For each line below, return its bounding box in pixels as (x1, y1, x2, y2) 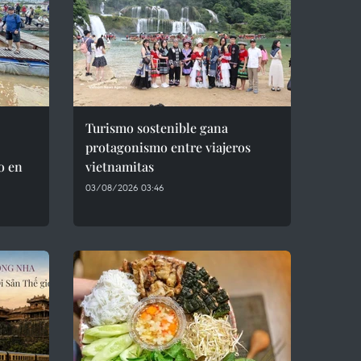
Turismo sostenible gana (85, 119, 228, 136)
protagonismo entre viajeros (85, 139, 251, 156)
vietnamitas (85, 158, 154, 175)
